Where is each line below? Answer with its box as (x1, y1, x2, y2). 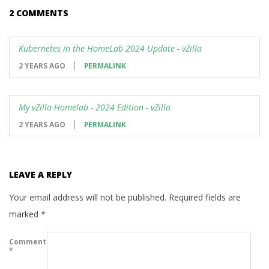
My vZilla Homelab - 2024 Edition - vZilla (19, 101, 171, 113)
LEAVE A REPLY (9, 169, 72, 180)
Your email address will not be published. (9, 192, 166, 203)
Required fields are (169, 192, 241, 203)
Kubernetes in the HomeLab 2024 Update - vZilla (19, 43, 202, 54)
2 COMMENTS (9, 7, 68, 19)
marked (9, 208, 41, 220)
